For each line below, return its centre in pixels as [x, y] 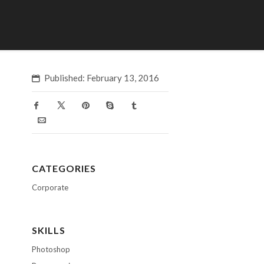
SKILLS [48, 230]
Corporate [50, 187]
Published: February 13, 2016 [101, 78]
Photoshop [51, 249]
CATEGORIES [64, 168]
